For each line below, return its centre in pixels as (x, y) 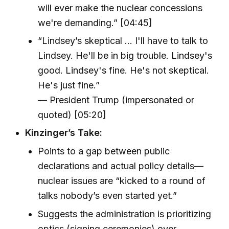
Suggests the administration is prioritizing (125, 214)
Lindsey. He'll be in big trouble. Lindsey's (125, 55)
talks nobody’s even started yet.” (108, 196)
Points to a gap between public (104, 151)
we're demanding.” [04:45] (95, 22)
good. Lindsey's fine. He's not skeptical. (124, 70)
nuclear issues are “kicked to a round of (122, 181)
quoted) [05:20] (72, 114)
